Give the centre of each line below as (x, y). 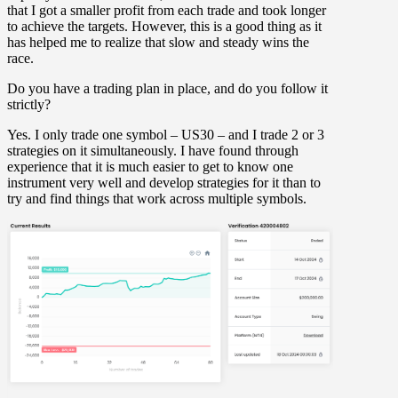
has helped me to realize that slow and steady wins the (158, 43)
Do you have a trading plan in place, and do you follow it (167, 89)
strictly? (29, 105)
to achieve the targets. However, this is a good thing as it (164, 27)
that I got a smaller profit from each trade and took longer (167, 11)
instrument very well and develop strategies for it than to (164, 183)
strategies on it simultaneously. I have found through (153, 151)
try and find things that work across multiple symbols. (157, 199)
